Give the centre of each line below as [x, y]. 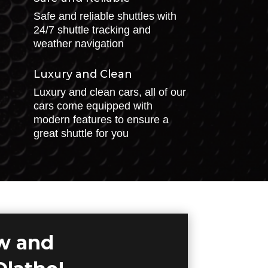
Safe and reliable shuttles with [105, 16]
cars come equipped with [93, 106]
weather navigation [79, 44]
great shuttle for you [81, 133]
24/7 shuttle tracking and [92, 30]
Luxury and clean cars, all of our [110, 92]
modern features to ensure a [101, 119]
